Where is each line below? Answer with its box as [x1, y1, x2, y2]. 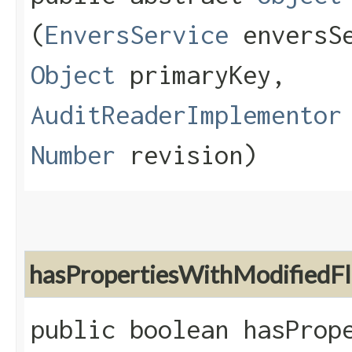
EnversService [45, 20, 229, 50]
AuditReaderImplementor [31, 100, 342, 130]
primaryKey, [115, 60, 285, 90]
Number [31, 140, 115, 170]
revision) [115, 140, 257, 170]
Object [31, 60, 115, 90]
